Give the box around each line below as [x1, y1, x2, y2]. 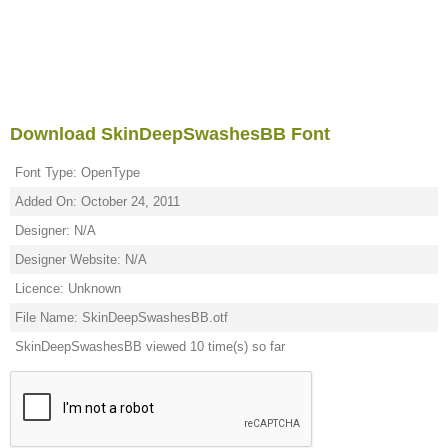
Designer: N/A [15, 223, 96, 238]
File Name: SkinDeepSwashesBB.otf [15, 310, 228, 325]
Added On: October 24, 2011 [15, 194, 180, 209]
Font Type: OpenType [15, 165, 140, 180]
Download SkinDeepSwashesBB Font [10, 124, 330, 144]
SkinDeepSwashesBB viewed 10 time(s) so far [15, 339, 285, 354]
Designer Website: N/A [15, 252, 147, 267]
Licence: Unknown [15, 281, 121, 296]
